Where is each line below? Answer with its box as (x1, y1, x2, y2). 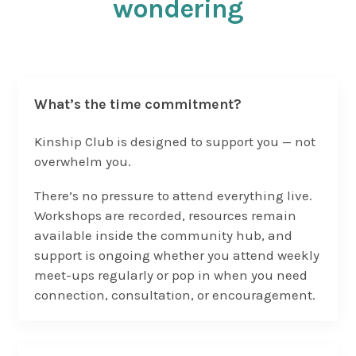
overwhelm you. (33, 153, 131, 170)
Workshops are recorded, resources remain (33, 207, 296, 224)
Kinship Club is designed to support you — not (33, 133, 315, 150)
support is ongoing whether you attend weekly (33, 247, 319, 264)
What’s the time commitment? (33, 96, 242, 113)
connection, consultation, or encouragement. (33, 287, 315, 304)
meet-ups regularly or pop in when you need (33, 267, 308, 284)
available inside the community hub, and (33, 227, 292, 244)
